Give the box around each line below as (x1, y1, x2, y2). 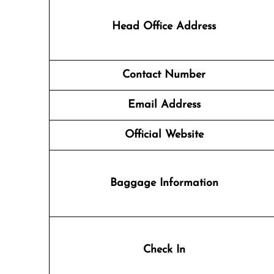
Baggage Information (109, 177, 218, 189)
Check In (143, 244, 185, 256)
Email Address (127, 99, 201, 111)
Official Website (124, 129, 204, 141)
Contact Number (122, 69, 206, 81)
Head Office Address (112, 21, 216, 32)
